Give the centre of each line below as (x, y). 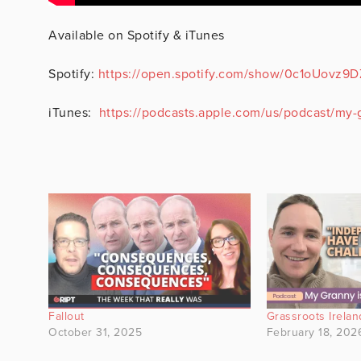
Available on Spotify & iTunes (137, 36)
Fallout (66, 317)
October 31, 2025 (95, 333)
